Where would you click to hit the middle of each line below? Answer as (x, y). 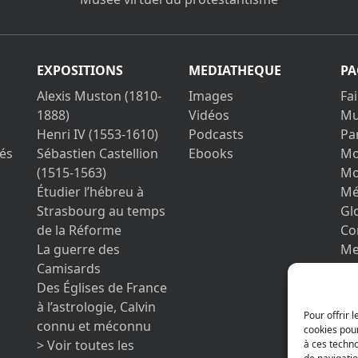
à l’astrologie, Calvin (96, 307)
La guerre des (78, 250)
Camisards (69, 269)
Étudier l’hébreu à (90, 192)
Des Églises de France (102, 288)
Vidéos (209, 115)
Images (211, 96)
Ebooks (211, 154)
